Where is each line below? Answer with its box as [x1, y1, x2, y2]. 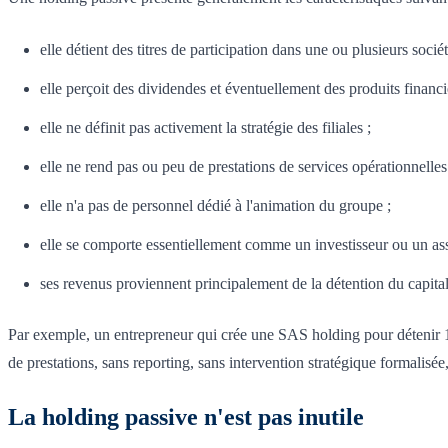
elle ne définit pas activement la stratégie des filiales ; [40, 118, 371, 136]
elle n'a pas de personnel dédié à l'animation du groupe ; [40, 196, 391, 214]
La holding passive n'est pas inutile [8, 403, 364, 430]
